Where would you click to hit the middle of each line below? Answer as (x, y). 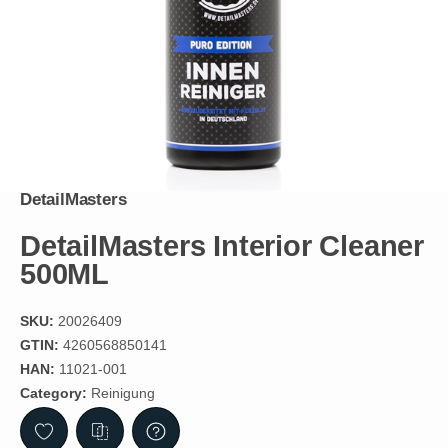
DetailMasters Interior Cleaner (222, 246)
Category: (55, 393)
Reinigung (123, 393)
